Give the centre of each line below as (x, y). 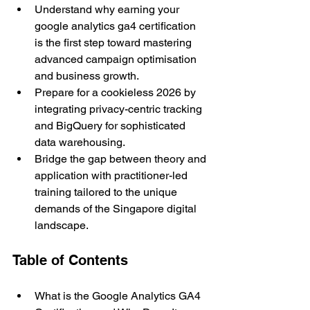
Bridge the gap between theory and (122, 159)
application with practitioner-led (112, 175)
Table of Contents (72, 260)
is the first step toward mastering (115, 43)
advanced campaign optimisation (117, 59)
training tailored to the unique (107, 192)
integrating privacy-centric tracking (120, 109)
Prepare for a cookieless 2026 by (117, 92)
